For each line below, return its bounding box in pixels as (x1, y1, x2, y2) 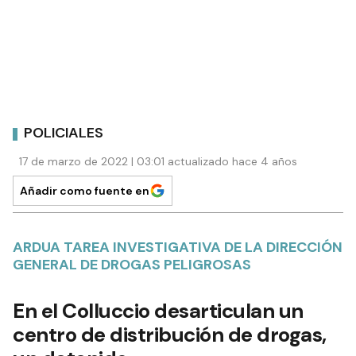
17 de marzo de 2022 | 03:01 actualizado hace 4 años (19, 153, 297, 168)
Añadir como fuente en (20, 183, 149, 198)
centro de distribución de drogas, (13, 320, 327, 348)
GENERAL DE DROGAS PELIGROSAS (13, 254, 251, 274)
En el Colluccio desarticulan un (13, 296, 304, 324)
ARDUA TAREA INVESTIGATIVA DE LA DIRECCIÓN (13, 237, 342, 257)
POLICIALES (24, 123, 103, 143)
